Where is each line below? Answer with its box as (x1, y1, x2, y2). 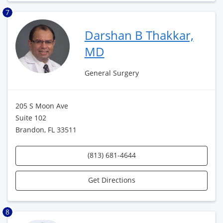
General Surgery (84, 68, 139, 78)
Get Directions (88, 175, 135, 185)
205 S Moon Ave (15, 101, 68, 111)
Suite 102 (15, 112, 46, 122)
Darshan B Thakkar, (84, 26, 194, 43)
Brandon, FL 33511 (15, 124, 77, 134)
